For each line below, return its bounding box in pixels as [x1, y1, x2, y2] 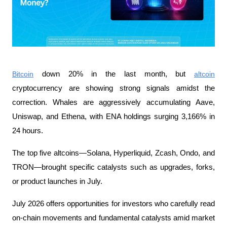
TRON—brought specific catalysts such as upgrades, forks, [12, 163, 215, 171]
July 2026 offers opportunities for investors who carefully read [12, 200, 215, 208]
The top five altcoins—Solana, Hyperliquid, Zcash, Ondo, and [12, 149, 215, 157]
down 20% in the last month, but [33, 70, 194, 78]
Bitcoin [12, 70, 33, 78]
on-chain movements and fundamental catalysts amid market [12, 214, 215, 222]
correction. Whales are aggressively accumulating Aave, [12, 98, 215, 106]
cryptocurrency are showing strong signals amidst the [12, 84, 215, 92]
